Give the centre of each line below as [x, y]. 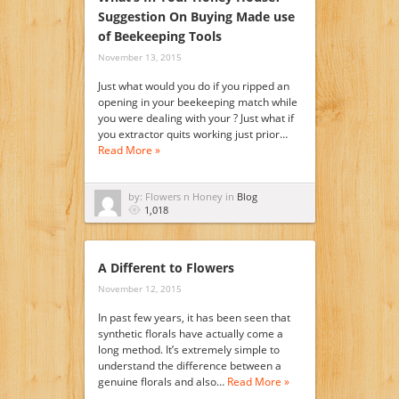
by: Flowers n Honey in [182, 196]
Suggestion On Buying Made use [196, 16]
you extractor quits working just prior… [192, 134]
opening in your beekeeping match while [197, 102]
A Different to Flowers [166, 268]
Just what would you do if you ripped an [193, 86]
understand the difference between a [189, 366]
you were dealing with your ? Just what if [195, 118]
